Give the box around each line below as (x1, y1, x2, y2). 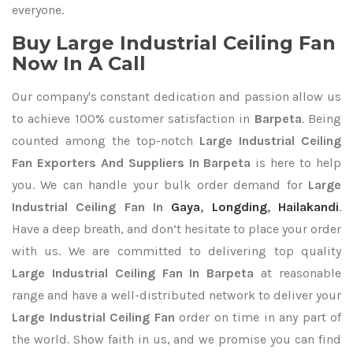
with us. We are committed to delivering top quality (12, 243, 341, 258)
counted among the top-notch (12, 133, 199, 148)
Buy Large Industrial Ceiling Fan (12, 32, 336, 54)
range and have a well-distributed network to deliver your (12, 288, 341, 303)
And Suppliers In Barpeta (100, 155, 251, 170)
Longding (211, 199, 267, 214)
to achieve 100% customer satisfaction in (12, 111, 255, 126)
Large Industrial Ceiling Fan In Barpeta (12, 266, 255, 281)
